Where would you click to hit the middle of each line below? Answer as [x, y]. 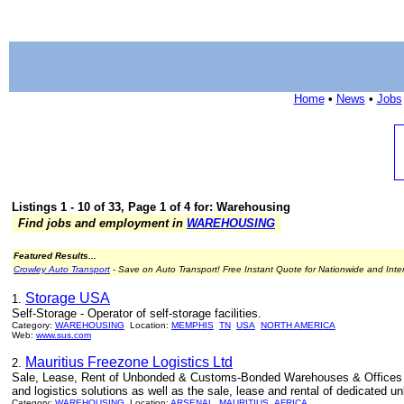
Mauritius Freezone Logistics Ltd [129, 362]
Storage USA [68, 298]
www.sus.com [64, 335]
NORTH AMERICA [298, 325]
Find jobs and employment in [101, 223]
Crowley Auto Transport [62, 269]
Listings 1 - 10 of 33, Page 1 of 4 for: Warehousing [151, 207]
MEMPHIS [193, 325]
